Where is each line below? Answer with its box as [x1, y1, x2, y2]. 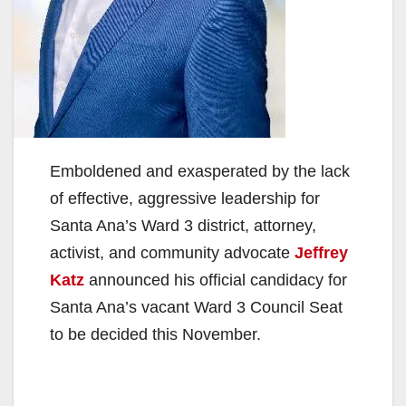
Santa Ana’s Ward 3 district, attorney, [50, 216, 316, 235]
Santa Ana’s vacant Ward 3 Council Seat [50, 297, 343, 316]
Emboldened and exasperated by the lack [50, 161, 350, 180]
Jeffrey [295, 243, 348, 262]
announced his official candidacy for [84, 270, 347, 289]
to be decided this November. [50, 324, 261, 343]
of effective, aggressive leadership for [50, 188, 320, 208]
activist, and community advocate [50, 243, 295, 262]
